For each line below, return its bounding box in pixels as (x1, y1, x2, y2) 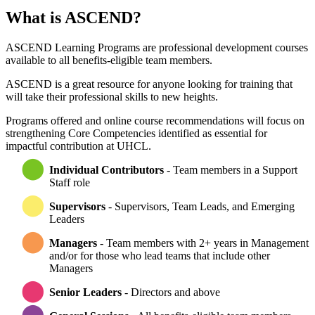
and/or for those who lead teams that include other (49, 249, 270, 262)
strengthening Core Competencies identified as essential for (6, 127, 267, 139)
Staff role (49, 176, 90, 188)
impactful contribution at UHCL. (6, 139, 151, 152)
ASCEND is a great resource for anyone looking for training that (6, 77, 292, 90)
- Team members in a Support (163, 163, 297, 176)
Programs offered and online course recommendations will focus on (6, 114, 304, 127)
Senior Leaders (49, 285, 122, 298)
